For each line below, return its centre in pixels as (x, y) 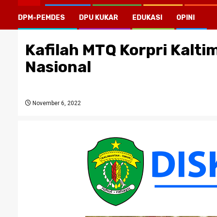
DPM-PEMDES (41, 18)
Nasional (58, 67)
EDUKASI (147, 18)
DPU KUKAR (99, 18)
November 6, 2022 (56, 103)
